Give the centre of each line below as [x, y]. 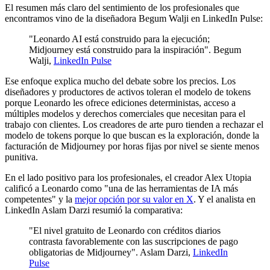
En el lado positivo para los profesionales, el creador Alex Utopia [128, 177]
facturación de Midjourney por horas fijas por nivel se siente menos [132, 146]
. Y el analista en [224, 199]
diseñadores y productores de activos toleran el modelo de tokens [128, 92]
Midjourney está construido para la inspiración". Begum [135, 49]
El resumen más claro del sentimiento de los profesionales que [122, 7]
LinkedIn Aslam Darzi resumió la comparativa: [94, 210]
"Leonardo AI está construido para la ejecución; [119, 39]
